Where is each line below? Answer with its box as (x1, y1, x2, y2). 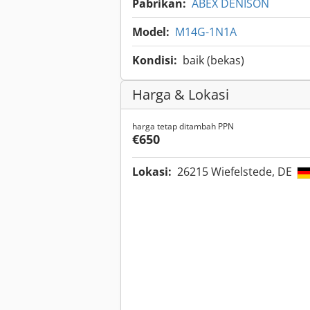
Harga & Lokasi (132, 85, 229, 104)
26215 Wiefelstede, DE (177, 164, 295, 180)
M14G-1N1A (175, 24, 237, 40)
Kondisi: (132, 53, 177, 69)
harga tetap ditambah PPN (132, 120, 234, 133)
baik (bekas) (183, 53, 244, 69)
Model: (132, 24, 170, 40)
